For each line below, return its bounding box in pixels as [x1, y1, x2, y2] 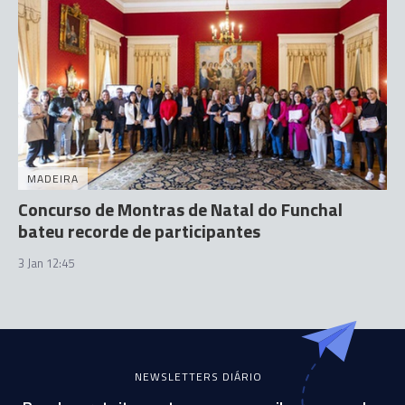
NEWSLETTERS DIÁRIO [134, 368, 262, 385]
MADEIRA [27, 170, 79, 187]
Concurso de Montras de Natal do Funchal [18, 195, 343, 223]
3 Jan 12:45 [18, 254, 74, 272]
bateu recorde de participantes [18, 217, 260, 245]
